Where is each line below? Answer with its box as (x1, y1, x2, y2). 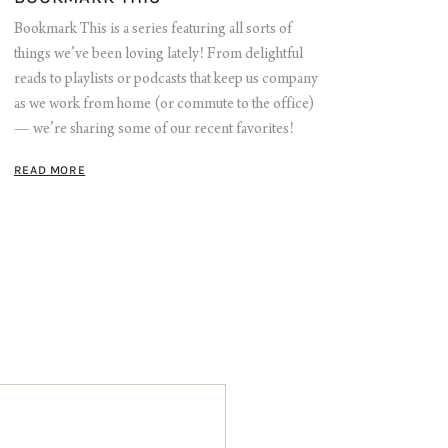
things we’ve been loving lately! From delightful (13, 47, 303, 64)
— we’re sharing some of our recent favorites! (13, 122, 294, 139)
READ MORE (13, 163, 86, 178)
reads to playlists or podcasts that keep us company (13, 72, 318, 89)
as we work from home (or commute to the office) (13, 97, 314, 114)
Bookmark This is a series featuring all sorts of (13, 22, 292, 39)
